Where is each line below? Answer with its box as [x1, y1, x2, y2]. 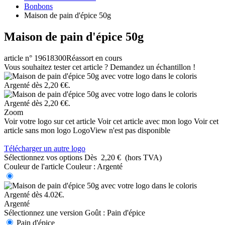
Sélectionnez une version [4, 208, 83, 217]
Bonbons [24, 2, 53, 11]
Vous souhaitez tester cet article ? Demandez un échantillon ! [4, 62, 195, 71]
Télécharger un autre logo [4, 144, 85, 153]
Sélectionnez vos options [4, 153, 82, 162]
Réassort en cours [66, 53, 122, 62]
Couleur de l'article [4, 162, 64, 171]
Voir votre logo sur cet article [4, 117, 95, 126]
